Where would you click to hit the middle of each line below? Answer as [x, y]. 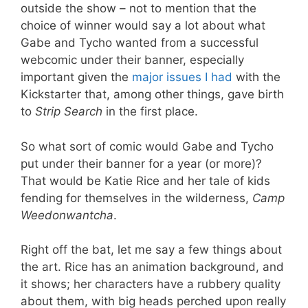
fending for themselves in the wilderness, [136, 198]
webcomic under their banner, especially [132, 60]
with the [258, 77]
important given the [76, 77]
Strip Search [69, 111]
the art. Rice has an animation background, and [152, 267]
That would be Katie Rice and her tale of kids [145, 180]
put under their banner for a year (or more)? [141, 163]
